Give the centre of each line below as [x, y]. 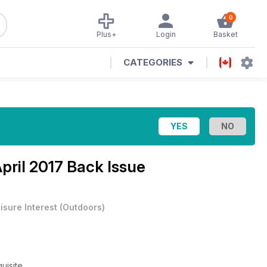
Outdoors [82, 207]
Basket [225, 34]
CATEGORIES [153, 62]
